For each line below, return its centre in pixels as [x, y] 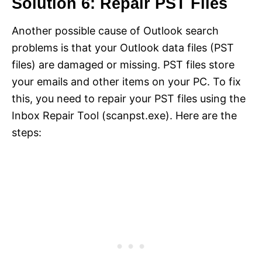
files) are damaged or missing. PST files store [123, 64]
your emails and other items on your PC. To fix [126, 81]
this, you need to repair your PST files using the [129, 98]
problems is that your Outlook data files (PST [123, 47]
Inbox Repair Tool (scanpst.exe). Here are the [124, 115]
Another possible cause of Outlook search [115, 30]
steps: [27, 132]
